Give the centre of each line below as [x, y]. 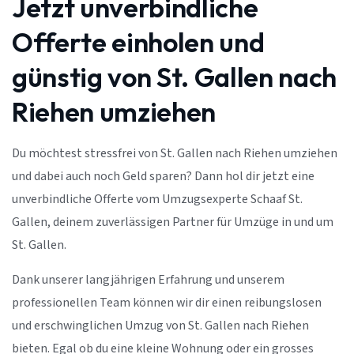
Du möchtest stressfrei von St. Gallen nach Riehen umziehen [175, 154]
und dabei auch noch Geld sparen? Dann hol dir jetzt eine [163, 177]
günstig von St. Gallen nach [174, 77]
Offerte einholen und [138, 43]
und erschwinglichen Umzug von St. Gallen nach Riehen [160, 326]
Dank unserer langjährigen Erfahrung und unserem [148, 280]
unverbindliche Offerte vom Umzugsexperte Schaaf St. [157, 200]
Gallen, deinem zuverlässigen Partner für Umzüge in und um [173, 223]
